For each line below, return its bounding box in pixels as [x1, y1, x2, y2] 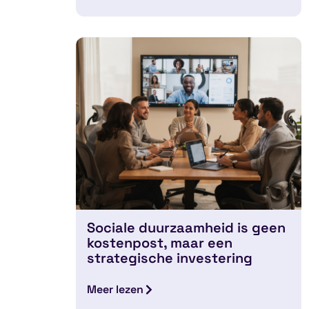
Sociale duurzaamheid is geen [87, 218, 286, 237]
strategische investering [87, 248, 253, 267]
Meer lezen [87, 281, 144, 297]
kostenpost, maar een [87, 233, 233, 252]
